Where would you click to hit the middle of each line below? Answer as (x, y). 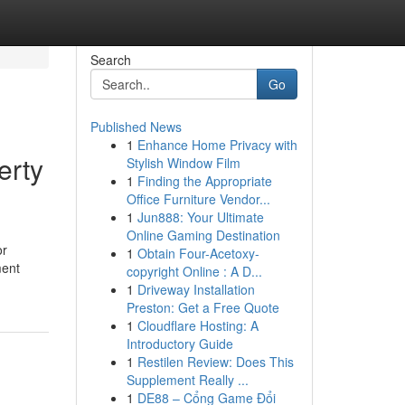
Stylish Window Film (183, 163)
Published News (136, 127)
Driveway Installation (196, 289)
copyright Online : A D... (194, 271)
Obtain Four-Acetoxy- (198, 253)
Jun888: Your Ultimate (200, 217)
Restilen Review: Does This (215, 362)
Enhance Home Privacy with (217, 145)
